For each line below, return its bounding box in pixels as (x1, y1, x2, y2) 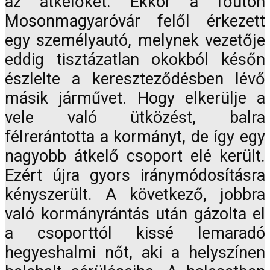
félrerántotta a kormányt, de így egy (5, 127, 265, 147)
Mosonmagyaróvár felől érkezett (5, 11, 265, 31)
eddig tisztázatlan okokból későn (5, 50, 265, 70)
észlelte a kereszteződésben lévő (5, 69, 265, 89)
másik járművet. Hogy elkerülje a (5, 89, 265, 108)
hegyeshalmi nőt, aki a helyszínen (5, 243, 265, 263)
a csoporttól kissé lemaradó (5, 224, 265, 243)
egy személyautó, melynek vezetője (5, 31, 265, 51)
